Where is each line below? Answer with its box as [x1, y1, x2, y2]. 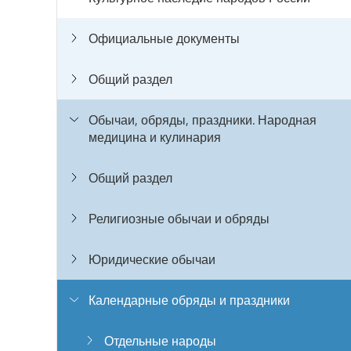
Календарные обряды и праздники [89, 291, 290, 309]
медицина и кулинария [89, 128, 221, 146]
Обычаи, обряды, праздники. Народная [89, 111, 317, 128]
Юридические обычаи [89, 251, 215, 268]
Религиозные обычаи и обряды [89, 210, 270, 227]
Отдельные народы [104, 332, 216, 349]
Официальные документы [89, 30, 240, 47]
